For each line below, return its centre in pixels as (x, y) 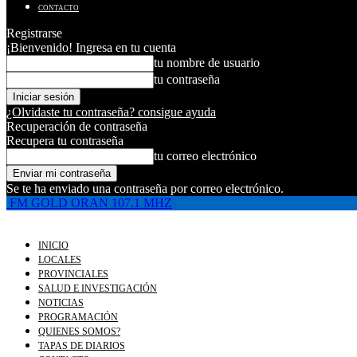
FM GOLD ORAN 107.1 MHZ (91, 203)
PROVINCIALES (73, 274)
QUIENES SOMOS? (79, 331)
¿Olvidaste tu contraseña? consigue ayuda (111, 112)
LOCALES (60, 260)
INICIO (53, 245)
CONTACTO (59, 8)
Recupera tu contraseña (65, 141)
